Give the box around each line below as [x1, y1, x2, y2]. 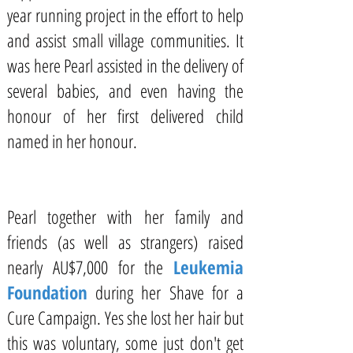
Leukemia [173, 255, 243, 280]
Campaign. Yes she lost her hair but [35, 305, 243, 330]
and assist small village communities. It [7, 28, 243, 53]
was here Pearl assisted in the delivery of [7, 53, 243, 78]
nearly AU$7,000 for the [7, 255, 173, 280]
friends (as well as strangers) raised [7, 229, 243, 255]
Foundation [7, 280, 87, 305]
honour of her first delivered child [7, 103, 243, 128]
